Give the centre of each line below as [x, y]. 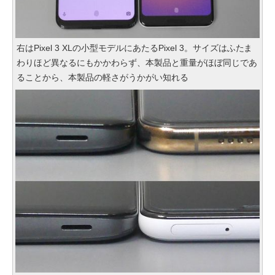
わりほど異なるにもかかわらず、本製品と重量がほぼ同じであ [137, 62]
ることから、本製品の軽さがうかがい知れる [103, 77]
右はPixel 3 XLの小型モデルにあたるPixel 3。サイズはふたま [135, 48]
